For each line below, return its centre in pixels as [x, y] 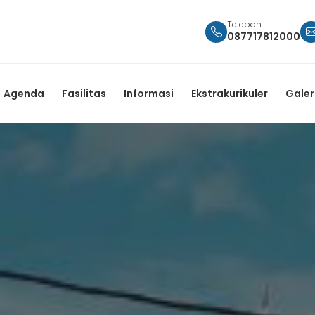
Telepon [244, 24]
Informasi [149, 93]
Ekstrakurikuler [230, 93]
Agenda [24, 93]
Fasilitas [84, 93]
